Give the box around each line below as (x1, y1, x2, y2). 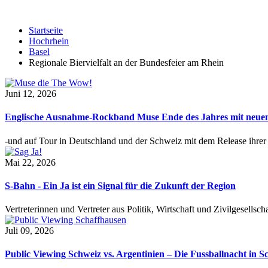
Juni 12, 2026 (5, 89, 56, 99)
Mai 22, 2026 (5, 157, 56, 167)
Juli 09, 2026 (5, 226, 54, 236)
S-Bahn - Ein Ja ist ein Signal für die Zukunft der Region (5, 180, 236, 191)
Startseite (29, 25, 63, 35)
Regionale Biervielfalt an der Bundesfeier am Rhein (29, 57, 224, 68)
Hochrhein (29, 36, 69, 46)
